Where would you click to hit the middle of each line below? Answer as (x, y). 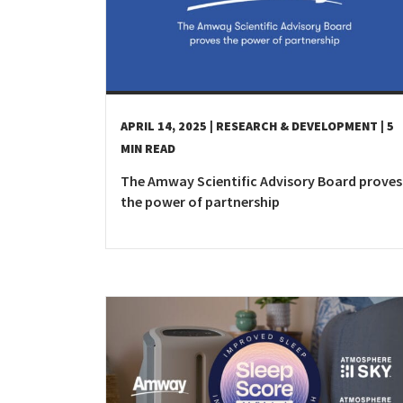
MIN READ (148, 149)
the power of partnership (200, 202)
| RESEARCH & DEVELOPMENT (294, 126)
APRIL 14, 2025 (164, 126)
